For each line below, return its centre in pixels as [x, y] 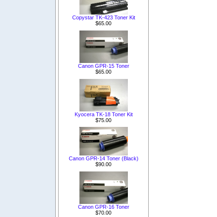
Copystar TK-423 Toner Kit [103, 17]
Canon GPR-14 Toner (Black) [103, 159]
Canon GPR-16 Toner [103, 207]
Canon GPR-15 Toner [103, 66]
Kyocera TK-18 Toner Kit [103, 114]
